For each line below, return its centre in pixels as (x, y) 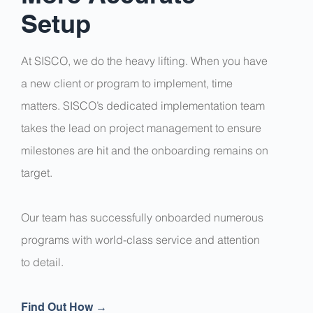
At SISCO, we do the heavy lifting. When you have (144, 60)
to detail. (42, 262)
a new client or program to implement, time (127, 83)
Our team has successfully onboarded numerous (142, 217)
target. (37, 172)
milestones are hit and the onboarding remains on (145, 150)
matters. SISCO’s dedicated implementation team (143, 105)
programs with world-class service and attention (140, 239)
